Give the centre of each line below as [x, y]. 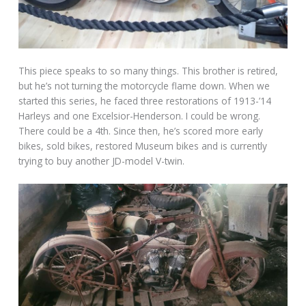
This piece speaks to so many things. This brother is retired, [149, 70]
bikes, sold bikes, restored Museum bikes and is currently [143, 145]
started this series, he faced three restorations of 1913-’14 [145, 100]
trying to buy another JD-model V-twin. [102, 161]
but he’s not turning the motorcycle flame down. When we [144, 85]
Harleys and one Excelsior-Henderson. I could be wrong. [140, 115]
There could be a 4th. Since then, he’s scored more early [141, 130]
